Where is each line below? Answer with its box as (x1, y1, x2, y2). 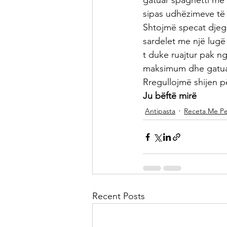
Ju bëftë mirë (143, 90, 199, 101)
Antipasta (145, 106, 175, 116)
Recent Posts (92, 191, 145, 202)
